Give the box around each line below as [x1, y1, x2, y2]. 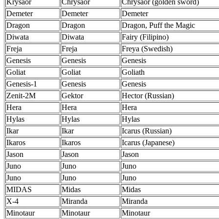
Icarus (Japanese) [122, 138, 175, 147]
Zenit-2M [6, 91, 36, 100]
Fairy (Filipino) [122, 33, 169, 41]
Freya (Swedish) [122, 44, 173, 53]
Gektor [62, 91, 83, 100]
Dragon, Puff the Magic [122, 21, 195, 29]
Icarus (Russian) [122, 127, 172, 135]
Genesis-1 [6, 80, 37, 88]
